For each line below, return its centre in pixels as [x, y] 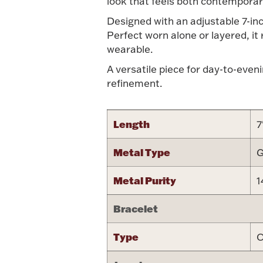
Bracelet [136, 208]
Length [131, 124]
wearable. [130, 49]
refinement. [134, 83]
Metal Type [142, 152]
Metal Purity [145, 180]
